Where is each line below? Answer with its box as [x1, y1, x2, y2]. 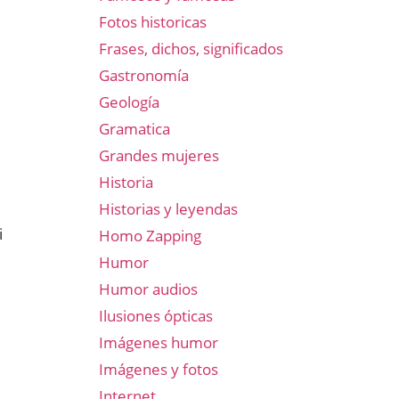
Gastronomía [99, 65, 189, 85]
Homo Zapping [99, 225, 201, 246]
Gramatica [99, 118, 170, 139]
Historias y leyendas [99, 199, 238, 219]
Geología [99, 92, 159, 112]
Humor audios [99, 279, 198, 299]
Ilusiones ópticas [99, 305, 213, 326]
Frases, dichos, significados [99, 38, 283, 59]
